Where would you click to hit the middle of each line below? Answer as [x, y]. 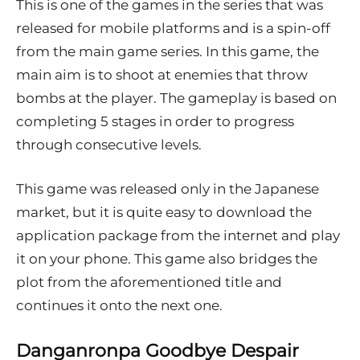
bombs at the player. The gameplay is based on [176, 98]
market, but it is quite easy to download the [164, 212]
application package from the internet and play [178, 235]
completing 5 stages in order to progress [155, 121]
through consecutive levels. [109, 144]
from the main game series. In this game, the [168, 51]
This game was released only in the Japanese [168, 188]
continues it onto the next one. [119, 305]
